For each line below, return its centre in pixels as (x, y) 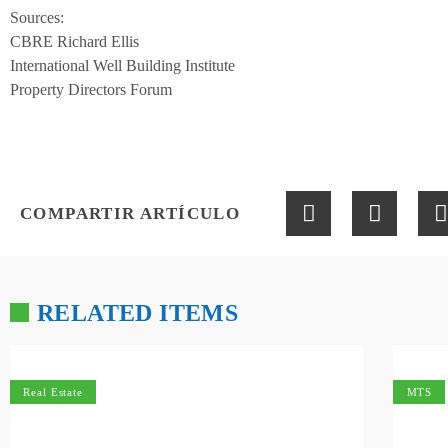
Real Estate (53, 391)
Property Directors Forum (91, 90)
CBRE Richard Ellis (74, 42)
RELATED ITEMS (138, 313)
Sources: (37, 18)
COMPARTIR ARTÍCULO (130, 214)
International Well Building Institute (122, 66)
